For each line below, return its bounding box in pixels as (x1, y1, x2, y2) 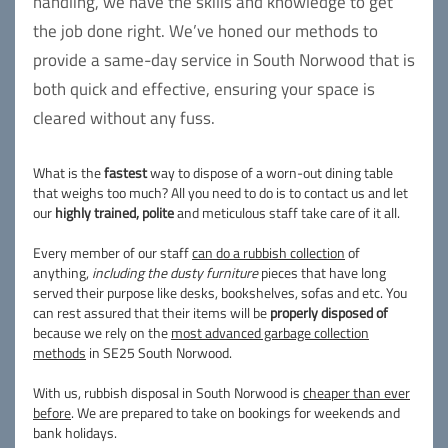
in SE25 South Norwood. (86, 342, 232, 363)
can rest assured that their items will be (33, 302, 270, 323)
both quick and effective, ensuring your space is (33, 76, 375, 102)
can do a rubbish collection (192, 242, 345, 263)
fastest (104, 162, 147, 183)
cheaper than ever (303, 382, 410, 403)
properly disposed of (270, 302, 388, 323)
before (33, 402, 71, 423)
